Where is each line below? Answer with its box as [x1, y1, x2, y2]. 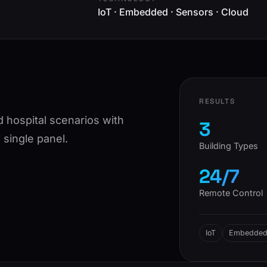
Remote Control [199, 188, 263, 198]
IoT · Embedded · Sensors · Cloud [98, 6, 249, 18]
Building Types [199, 141, 259, 151]
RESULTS [199, 97, 235, 106]
